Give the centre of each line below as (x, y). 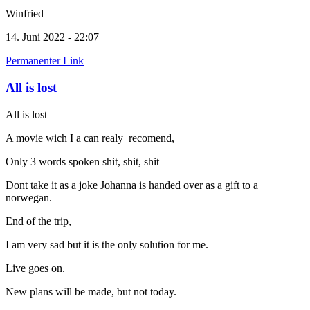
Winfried (25, 14)
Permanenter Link (45, 61)
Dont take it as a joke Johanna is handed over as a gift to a (132, 185)
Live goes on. (35, 268)
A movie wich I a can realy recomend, (90, 138)
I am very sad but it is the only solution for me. (107, 244)
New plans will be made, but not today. (92, 291)
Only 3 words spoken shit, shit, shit (82, 161)
